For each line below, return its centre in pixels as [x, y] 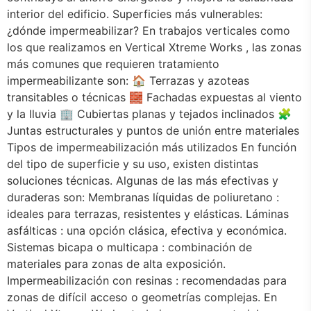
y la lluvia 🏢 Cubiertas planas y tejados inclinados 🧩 [149, 114]
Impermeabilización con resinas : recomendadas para [147, 280]
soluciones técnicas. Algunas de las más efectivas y [143, 180]
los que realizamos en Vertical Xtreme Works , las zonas [154, 47]
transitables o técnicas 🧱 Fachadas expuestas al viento [154, 97]
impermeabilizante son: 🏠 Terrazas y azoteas [128, 81]
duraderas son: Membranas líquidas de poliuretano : [143, 197]
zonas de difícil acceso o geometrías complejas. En [142, 297]
